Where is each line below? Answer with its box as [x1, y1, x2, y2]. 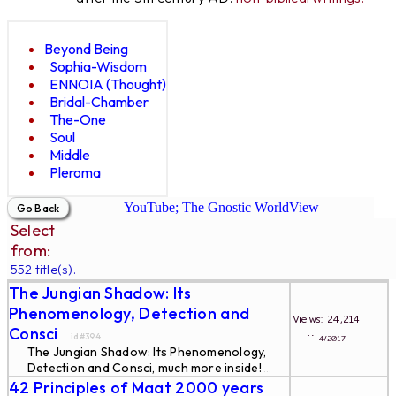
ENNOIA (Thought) [49, 74, 166, 93]
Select [10, 220, 56, 240]
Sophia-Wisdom [49, 57, 147, 75]
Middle [49, 145, 90, 164]
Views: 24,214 [293, 311, 378, 327]
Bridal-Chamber [49, 92, 148, 110]
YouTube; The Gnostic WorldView [123, 200, 319, 215]
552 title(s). [10, 261, 76, 278]
